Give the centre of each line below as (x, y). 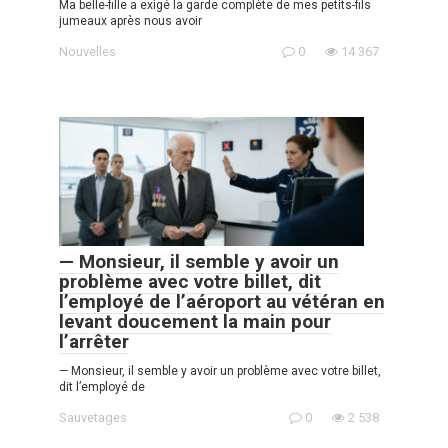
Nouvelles (87, 51)
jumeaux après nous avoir (130, 20)
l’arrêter (94, 342)
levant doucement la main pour (195, 322)
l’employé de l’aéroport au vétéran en (222, 302)
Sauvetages (93, 418)
